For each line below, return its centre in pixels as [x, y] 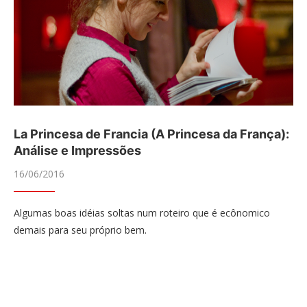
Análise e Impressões [77, 150]
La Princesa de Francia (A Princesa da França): [151, 134]
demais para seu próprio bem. [80, 230]
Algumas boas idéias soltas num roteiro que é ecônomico [142, 213]
